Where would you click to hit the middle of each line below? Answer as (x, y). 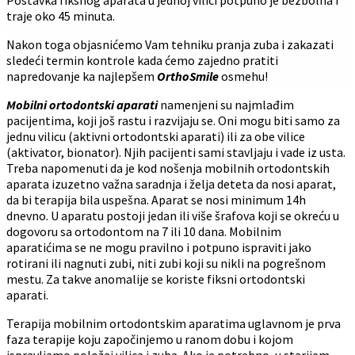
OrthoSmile (188, 76)
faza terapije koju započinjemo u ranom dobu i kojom (150, 339)
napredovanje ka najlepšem (82, 76)
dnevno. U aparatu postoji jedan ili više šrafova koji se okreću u (173, 215)
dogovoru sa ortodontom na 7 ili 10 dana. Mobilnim (144, 231)
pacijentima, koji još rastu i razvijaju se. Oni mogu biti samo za (173, 120)
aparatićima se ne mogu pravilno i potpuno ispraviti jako (159, 247)
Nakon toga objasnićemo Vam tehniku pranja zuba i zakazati (170, 44)
